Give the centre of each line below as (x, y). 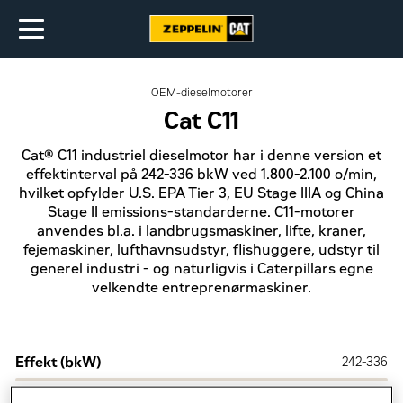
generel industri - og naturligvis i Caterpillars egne (201, 269)
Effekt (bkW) (58, 362)
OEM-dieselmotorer (201, 92)
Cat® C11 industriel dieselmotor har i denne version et (201, 156)
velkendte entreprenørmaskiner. (201, 288)
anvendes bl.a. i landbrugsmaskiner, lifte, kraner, (201, 231)
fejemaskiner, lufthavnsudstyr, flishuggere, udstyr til (201, 250)
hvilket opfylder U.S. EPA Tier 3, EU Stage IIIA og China (201, 193)
